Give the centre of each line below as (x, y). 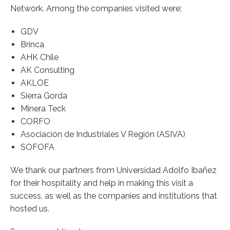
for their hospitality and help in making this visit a (102, 183)
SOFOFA (37, 147)
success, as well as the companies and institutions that (114, 196)
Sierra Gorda (44, 95)
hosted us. (30, 208)
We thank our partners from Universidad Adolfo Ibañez (113, 170)
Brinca (32, 44)
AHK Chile (40, 57)
